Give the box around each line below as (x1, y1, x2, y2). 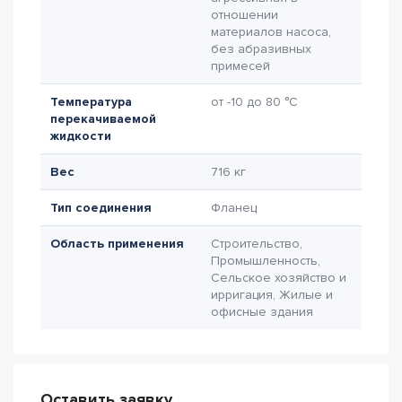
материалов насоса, (211, 24, 331, 39)
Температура (50, 94, 132, 109)
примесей (211, 58, 270, 74)
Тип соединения (50, 200, 152, 215)
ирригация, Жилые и (211, 287, 333, 302)
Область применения (50, 236, 184, 251)
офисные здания (211, 304, 313, 319)
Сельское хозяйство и (211, 270, 346, 285)
